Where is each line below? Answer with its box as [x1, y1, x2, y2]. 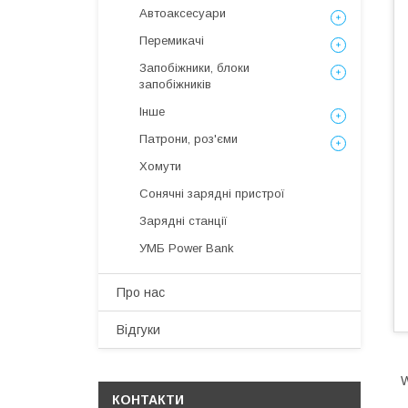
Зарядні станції [139, 214, 228, 228]
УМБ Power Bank [139, 241, 234, 255]
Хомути [139, 159, 181, 173]
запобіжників [139, 77, 211, 91]
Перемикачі [139, 34, 204, 47]
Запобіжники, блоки [139, 61, 250, 75]
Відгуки [117, 322, 160, 337]
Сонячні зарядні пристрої [139, 187, 285, 200]
